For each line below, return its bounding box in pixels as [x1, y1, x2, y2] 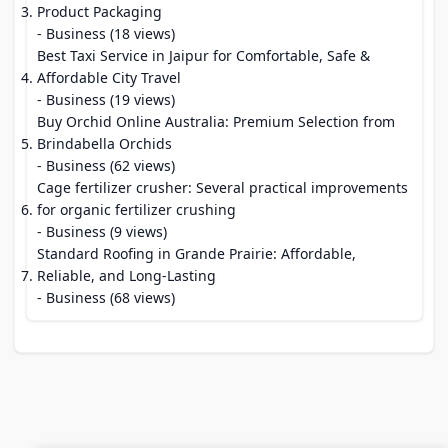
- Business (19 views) [37, 90, 175, 109]
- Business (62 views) [37, 156, 175, 175]
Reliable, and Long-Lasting [37, 266, 216, 285]
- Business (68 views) [37, 288, 175, 307]
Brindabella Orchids [37, 134, 172, 153]
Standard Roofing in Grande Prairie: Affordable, [37, 244, 356, 263]
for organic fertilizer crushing [37, 200, 236, 219]
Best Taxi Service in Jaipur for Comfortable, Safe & [37, 46, 370, 65]
